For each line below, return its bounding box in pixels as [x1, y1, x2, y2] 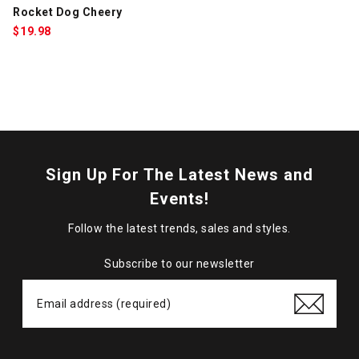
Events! [150, 188, 209, 208]
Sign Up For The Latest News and [46, 164, 313, 184]
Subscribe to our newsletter [104, 256, 255, 270]
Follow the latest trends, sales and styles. [68, 221, 291, 235]
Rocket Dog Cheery [13, 5, 123, 18]
